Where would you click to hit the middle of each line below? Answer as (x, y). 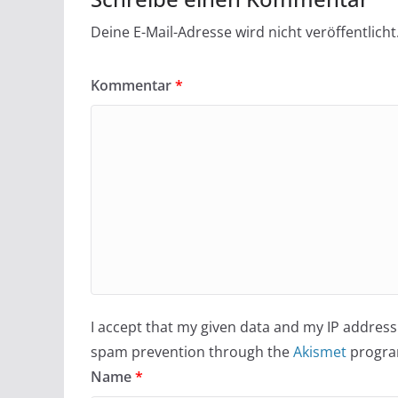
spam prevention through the (192, 352)
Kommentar (133, 85)
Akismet (320, 352)
